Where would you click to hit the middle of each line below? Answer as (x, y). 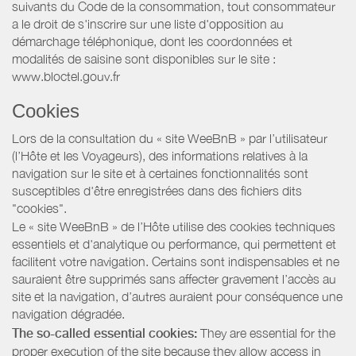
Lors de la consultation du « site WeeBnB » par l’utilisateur (170, 138)
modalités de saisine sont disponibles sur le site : (144, 58)
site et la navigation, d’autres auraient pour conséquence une (177, 297)
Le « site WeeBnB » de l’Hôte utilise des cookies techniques (174, 227)
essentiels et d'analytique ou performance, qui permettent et (174, 244)
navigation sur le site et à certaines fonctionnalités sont (160, 173)
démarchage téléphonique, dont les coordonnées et (152, 41)
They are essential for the (266, 333)
